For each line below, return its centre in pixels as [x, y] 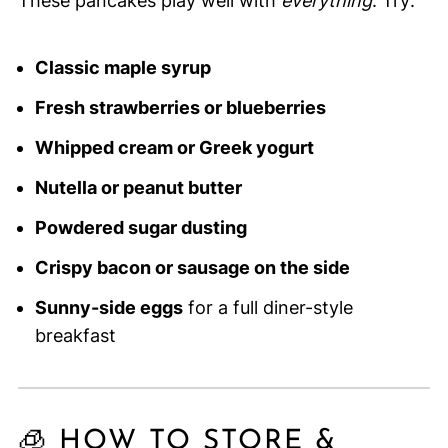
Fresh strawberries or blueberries [180, 108]
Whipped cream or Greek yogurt [174, 148]
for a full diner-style [267, 308]
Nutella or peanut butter [138, 188]
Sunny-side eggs [108, 308]
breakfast [75, 336]
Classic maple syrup [122, 68]
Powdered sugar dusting [140, 228]
